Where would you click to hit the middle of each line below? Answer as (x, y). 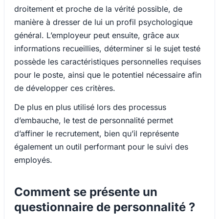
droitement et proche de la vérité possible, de (98, 9)
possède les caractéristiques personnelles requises (108, 62)
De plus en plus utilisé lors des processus (90, 107)
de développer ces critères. (65, 88)
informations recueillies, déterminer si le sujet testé (107, 49)
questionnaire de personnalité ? (105, 207)
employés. (33, 160)
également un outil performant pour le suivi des (101, 147)
